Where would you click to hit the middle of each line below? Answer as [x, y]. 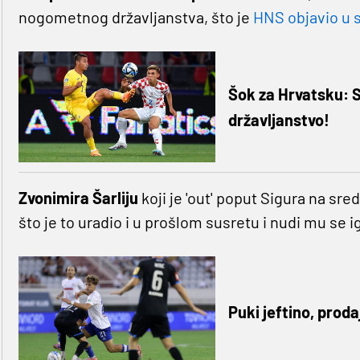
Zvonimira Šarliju [78, 198]
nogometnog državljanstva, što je [135, 17]
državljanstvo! [278, 120]
